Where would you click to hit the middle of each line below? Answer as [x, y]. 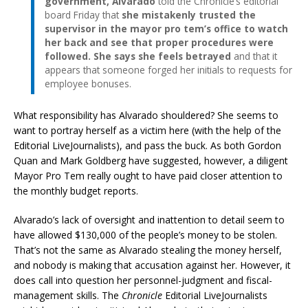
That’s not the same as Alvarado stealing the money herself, [148, 250]
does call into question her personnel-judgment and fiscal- [143, 280]
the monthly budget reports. [76, 190]
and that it [255, 56]
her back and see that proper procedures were [159, 42]
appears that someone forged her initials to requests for [168, 69]
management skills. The [68, 295]
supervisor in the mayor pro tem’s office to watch [166, 28]
